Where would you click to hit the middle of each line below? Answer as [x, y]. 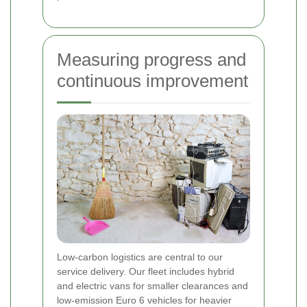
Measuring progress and [151, 59]
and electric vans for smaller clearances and [152, 285]
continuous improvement [152, 81]
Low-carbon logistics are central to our [140, 257]
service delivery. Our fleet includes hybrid [146, 271]
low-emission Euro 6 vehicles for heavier [144, 300]
